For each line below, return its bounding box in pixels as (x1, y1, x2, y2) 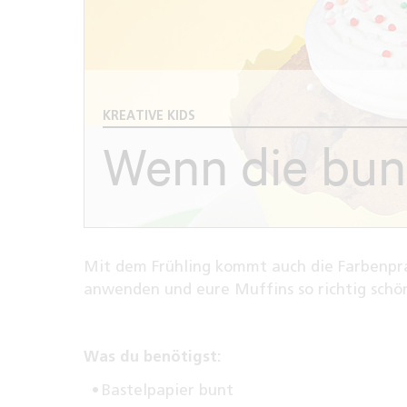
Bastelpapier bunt (102, 381, 233, 400)
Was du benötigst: (84, 347, 222, 366)
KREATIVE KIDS (103, 108, 195, 124)
